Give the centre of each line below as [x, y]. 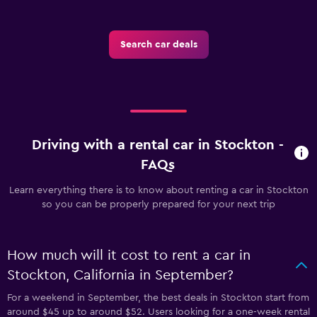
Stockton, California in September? [120, 275]
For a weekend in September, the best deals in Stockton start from [158, 298]
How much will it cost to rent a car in [129, 255]
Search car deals [158, 44]
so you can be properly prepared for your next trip [158, 204]
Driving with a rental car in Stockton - [158, 145]
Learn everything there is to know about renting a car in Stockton [158, 190]
